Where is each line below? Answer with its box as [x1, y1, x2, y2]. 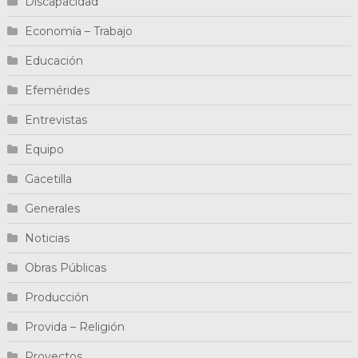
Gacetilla [24, 171, 72, 186]
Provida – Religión [24, 319, 125, 334]
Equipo [24, 141, 64, 157]
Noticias [24, 230, 70, 245]
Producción [24, 289, 89, 304]
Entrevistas [24, 112, 87, 127]
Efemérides [24, 82, 89, 97]
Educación [24, 53, 83, 68]
